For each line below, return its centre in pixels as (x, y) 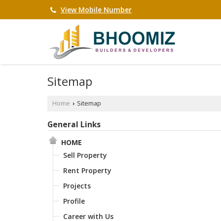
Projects (77, 185)
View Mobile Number (96, 10)
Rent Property (87, 170)
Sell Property (85, 155)
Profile (74, 201)
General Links (74, 124)
